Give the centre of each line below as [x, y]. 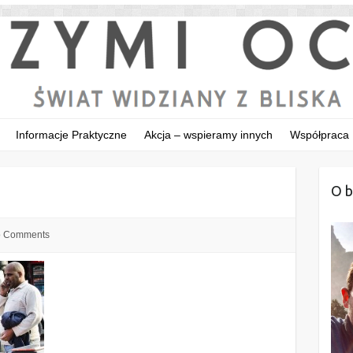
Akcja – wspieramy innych [208, 135]
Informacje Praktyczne [71, 135]
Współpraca [320, 135]
